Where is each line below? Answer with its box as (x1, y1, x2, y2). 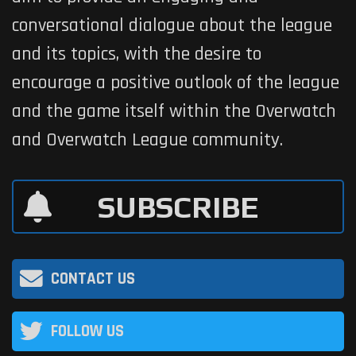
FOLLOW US (51, 320, 124, 342)
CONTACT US (51, 268, 135, 289)
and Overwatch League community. (12, 128, 283, 152)
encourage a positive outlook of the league (12, 71, 339, 95)
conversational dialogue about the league (12, 14, 332, 37)
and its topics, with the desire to (12, 42, 261, 66)
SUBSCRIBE (98, 188, 258, 224)
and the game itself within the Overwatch (12, 99, 336, 123)
